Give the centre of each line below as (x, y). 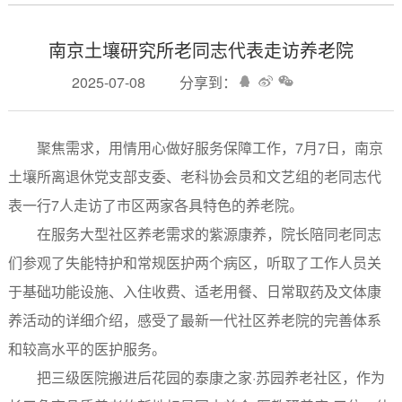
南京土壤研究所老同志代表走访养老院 (201, 49)
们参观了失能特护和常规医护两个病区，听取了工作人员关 (194, 262)
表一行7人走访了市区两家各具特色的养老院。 (155, 205)
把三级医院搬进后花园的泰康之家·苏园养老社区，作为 (210, 377)
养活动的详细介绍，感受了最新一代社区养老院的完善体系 (194, 319)
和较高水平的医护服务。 (87, 348)
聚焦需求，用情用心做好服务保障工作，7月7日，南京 (210, 147)
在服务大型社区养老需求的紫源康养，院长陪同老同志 (209, 233)
